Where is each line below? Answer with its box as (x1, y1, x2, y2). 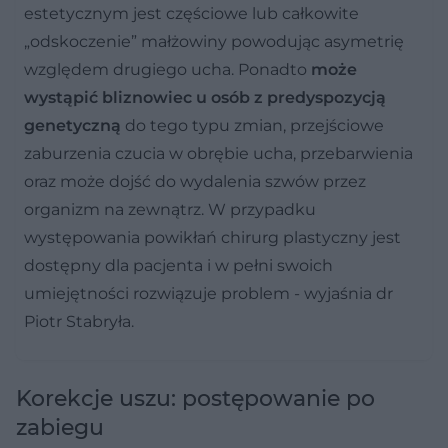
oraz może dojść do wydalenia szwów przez (24, 171, 366, 191)
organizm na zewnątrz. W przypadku (24, 199, 316, 219)
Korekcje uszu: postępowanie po (16, 384, 375, 412)
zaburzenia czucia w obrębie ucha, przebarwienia (24, 143, 413, 163)
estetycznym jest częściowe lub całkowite (24, 3, 359, 23)
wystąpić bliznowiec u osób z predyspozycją (24, 87, 386, 107)
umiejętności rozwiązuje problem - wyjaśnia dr (24, 283, 393, 303)
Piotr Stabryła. (24, 311, 142, 331)
